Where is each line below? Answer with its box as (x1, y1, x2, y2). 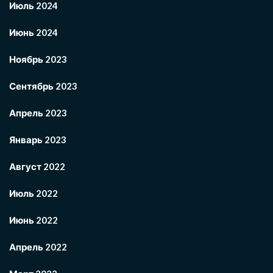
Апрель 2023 (9, 107, 67, 118)
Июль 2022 (9, 188, 58, 199)
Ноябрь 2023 (9, 54, 67, 65)
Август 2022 (9, 161, 65, 172)
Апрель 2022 (9, 241, 67, 252)
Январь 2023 (9, 134, 66, 145)
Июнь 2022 (9, 214, 58, 225)
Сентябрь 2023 (9, 80, 77, 91)
